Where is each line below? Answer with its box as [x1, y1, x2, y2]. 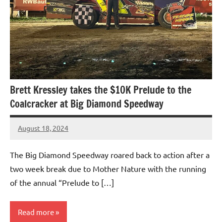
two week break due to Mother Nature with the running [10, 163, 206, 173]
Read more [18, 207, 54, 217]
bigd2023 [18, 129, 48, 139]
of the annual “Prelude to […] [10, 177, 114, 187]
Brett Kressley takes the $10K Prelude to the [10, 82, 191, 97]
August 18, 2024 [18, 123, 68, 133]
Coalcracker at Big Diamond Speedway [10, 96, 164, 111]
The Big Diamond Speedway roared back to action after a [10, 149, 210, 160]
